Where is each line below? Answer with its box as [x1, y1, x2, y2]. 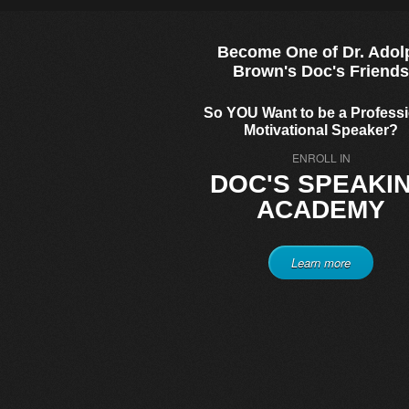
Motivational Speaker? [244, 122, 399, 138]
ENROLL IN [291, 150, 351, 165]
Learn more [291, 254, 351, 271]
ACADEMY [257, 195, 386, 224]
